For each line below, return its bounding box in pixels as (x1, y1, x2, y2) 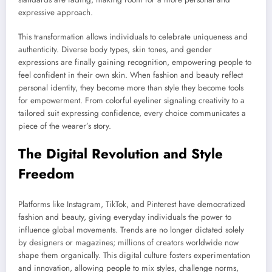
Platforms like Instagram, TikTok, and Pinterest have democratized (18, 198, 245, 210)
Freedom (18, 164, 74, 184)
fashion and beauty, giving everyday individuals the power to (18, 211, 231, 223)
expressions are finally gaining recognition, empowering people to (18, 56, 251, 69)
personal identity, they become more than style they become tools (18, 82, 243, 94)
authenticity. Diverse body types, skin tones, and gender (18, 44, 212, 56)
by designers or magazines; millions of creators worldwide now (18, 236, 239, 248)
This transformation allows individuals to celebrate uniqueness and (18, 31, 248, 43)
